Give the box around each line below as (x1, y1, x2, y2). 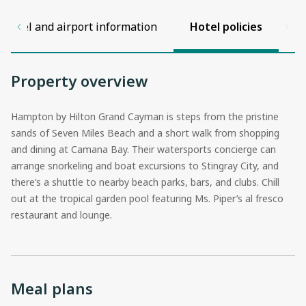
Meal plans (11, 277, 93, 298)
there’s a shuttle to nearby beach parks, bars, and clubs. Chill (11, 175, 279, 189)
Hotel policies (190, 18, 262, 34)
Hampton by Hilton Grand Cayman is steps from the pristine (11, 109, 279, 123)
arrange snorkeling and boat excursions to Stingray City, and (11, 158, 279, 172)
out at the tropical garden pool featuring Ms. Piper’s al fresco (11, 191, 283, 205)
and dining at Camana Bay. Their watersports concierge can (11, 142, 276, 156)
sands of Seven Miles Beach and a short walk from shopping (11, 126, 279, 139)
